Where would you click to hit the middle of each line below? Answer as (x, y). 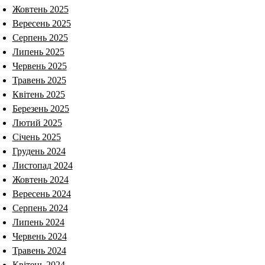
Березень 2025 (41, 108)
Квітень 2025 (38, 94)
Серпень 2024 (40, 208)
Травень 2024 (39, 250)
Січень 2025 (36, 137)
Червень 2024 (39, 236)
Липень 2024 (38, 222)
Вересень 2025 (41, 23)
